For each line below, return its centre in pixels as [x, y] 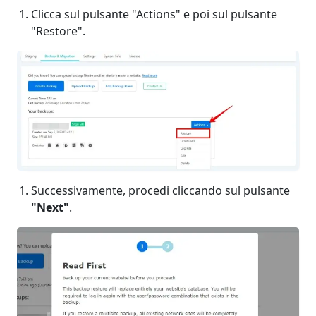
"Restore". [58, 31]
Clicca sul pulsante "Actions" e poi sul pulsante [154, 14]
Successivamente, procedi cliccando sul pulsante [160, 191]
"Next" [50, 208]
